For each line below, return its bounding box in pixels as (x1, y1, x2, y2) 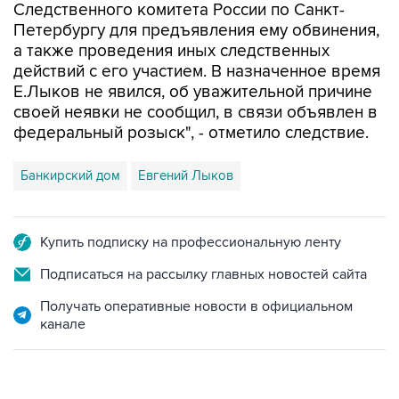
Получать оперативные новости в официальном (40, 260, 353, 278)
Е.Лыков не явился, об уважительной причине (13, 45, 372, 65)
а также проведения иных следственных (13, 4, 330, 24)
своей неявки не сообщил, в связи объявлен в (13, 65, 378, 85)
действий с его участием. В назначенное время (13, 24, 380, 45)
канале (40, 278, 85, 296)
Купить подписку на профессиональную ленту (40, 196, 341, 214)
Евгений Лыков (138, 130, 233, 146)
